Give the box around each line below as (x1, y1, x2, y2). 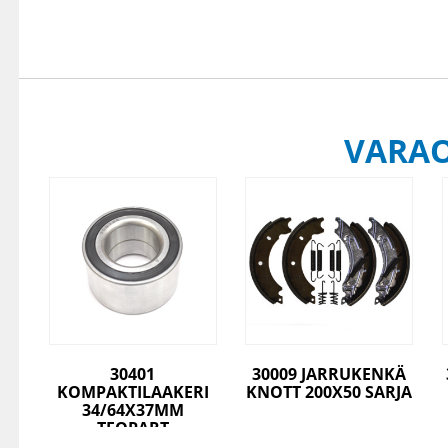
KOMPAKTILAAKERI (56, 380, 209, 403)
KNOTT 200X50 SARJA (246, 380, 413, 403)
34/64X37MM (81, 398, 184, 421)
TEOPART (96, 416, 169, 439)
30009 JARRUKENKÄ (252, 362, 407, 385)
